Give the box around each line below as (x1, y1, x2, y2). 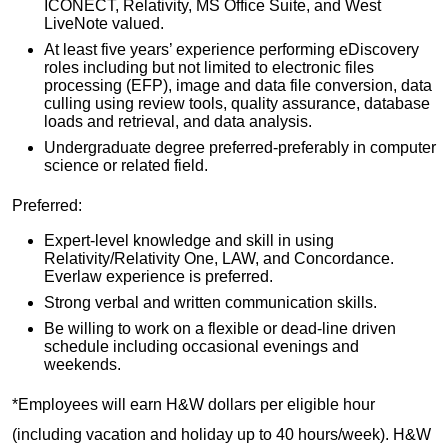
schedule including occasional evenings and (44, 337, 359, 355)
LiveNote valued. (44, 14, 168, 32)
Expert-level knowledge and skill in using (44, 231, 334, 249)
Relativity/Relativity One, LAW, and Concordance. (44, 249, 394, 267)
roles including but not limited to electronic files (44, 58, 374, 76)
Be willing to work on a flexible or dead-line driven (44, 319, 396, 337)
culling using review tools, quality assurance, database (44, 94, 430, 112)
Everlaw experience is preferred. (44, 267, 273, 285)
